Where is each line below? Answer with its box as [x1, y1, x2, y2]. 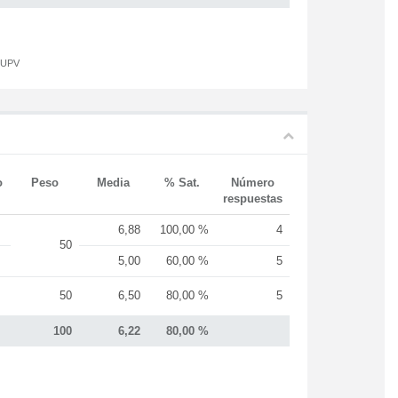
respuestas [223, 192, 283, 205]
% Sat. [163, 176, 200, 189]
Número [231, 176, 275, 189]
